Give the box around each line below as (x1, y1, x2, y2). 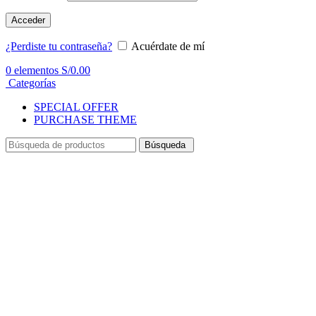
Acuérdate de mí (131, 39, 205, 52)
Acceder (11, 14, 45, 25)
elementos (14, 63, 59, 76)
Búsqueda (145, 139, 188, 150)
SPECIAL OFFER (34, 100, 119, 113)
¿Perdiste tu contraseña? (6, 39, 112, 52)
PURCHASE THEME (34, 113, 137, 126)
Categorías (8, 76, 56, 89)
